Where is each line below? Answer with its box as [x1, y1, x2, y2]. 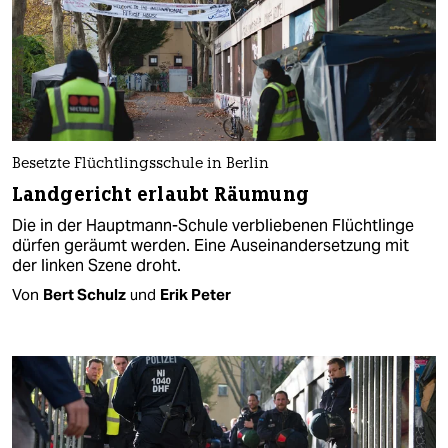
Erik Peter [160, 284, 231, 304]
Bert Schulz [43, 284, 126, 304]
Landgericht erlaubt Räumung [12, 181, 309, 207]
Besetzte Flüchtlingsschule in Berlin [12, 156, 269, 172]
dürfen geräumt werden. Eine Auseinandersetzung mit [12, 234, 409, 256]
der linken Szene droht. [12, 254, 181, 276]
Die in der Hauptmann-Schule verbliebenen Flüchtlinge [12, 214, 414, 236]
